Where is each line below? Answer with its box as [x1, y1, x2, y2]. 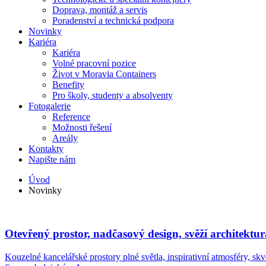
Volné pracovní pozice [52, 58, 136, 69]
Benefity [52, 80, 84, 90]
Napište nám [28, 154, 75, 165]
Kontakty [28, 144, 64, 154]
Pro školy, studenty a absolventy [52, 90, 173, 101]
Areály [52, 133, 78, 144]
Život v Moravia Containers [52, 69, 156, 80]
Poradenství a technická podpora [52, 15, 174, 26]
